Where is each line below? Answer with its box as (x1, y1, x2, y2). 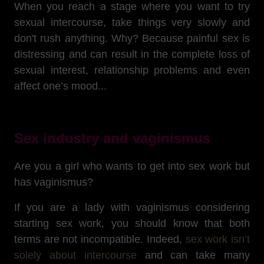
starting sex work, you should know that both (14, 217, 250, 229)
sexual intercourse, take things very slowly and (14, 16, 250, 28)
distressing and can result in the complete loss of (14, 48, 250, 60)
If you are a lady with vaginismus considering (14, 202, 250, 213)
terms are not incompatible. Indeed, (14, 233, 186, 245)
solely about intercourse (14, 249, 145, 261)
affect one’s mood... (14, 80, 107, 92)
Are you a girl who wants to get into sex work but (14, 160, 250, 172)
